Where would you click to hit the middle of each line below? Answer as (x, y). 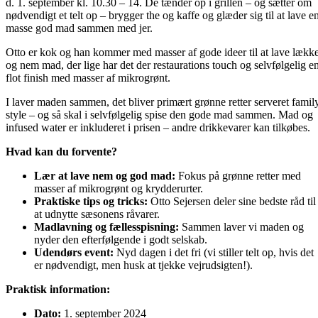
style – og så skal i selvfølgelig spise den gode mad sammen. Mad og (159, 114)
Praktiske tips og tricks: (91, 201)
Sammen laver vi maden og (241, 226)
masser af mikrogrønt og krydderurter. (119, 188)
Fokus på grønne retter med (238, 175)
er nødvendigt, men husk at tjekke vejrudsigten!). (143, 265)
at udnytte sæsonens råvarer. (97, 214)
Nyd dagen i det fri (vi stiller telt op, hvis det (214, 252)
